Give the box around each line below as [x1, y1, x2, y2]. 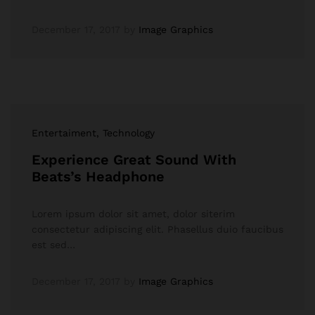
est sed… [32, 239, 75, 250]
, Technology [96, 127, 155, 139]
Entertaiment [32, 127, 96, 139]
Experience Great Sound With [32, 151, 236, 168]
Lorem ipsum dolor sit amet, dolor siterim [32, 208, 235, 219]
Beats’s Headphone [32, 168, 165, 185]
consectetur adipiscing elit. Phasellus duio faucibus [32, 224, 283, 235]
